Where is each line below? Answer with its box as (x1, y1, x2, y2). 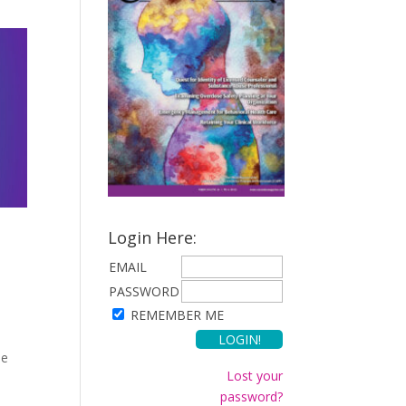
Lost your (227, 367, 284, 385)
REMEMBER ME (130, 306, 225, 324)
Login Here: (108, 227, 198, 249)
